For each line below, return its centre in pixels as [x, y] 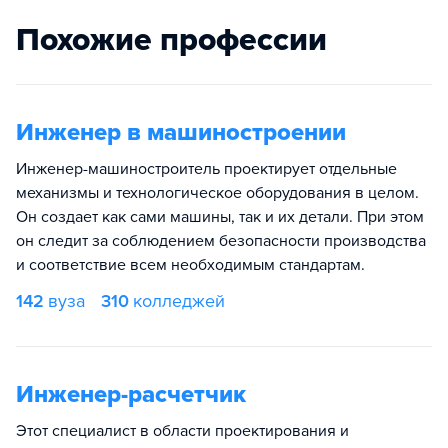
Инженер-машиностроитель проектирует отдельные [206, 169]
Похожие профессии [171, 40]
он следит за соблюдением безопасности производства [221, 241]
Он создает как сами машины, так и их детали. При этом [220, 217]
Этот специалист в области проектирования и [182, 431]
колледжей [179, 301]
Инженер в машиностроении [181, 132]
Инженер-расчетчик [131, 394]
